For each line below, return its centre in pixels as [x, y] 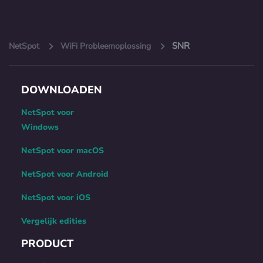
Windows [40, 127]
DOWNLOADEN [61, 90]
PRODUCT [47, 244]
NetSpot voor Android [65, 174]
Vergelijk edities [53, 221]
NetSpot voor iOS [55, 198]
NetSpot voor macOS [62, 151]
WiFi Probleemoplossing [106, 46]
